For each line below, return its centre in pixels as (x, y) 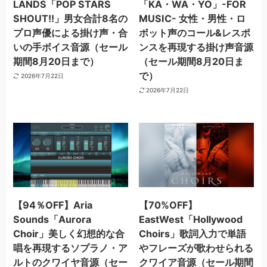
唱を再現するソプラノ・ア (71, 248)
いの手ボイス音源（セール (71, 47)
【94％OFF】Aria (53, 205)
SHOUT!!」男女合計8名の (71, 18)
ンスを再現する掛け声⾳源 (196, 47)
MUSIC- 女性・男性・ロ (192, 18)
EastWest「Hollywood (190, 220)
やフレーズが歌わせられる (196, 248)
